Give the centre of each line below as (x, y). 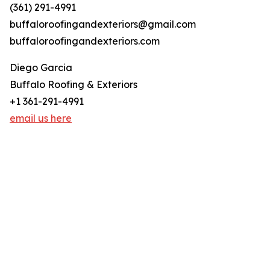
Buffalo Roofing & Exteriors (74, 85)
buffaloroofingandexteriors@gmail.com (103, 24)
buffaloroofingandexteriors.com (85, 41)
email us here (41, 118)
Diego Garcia (41, 68)
